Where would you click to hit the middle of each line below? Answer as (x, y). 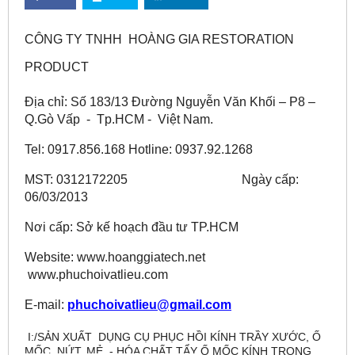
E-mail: (46, 305)
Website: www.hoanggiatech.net (123, 257)
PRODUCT (58, 67)
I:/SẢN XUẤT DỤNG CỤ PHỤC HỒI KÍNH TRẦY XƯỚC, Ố (174, 337)
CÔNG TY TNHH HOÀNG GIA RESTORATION (159, 39)
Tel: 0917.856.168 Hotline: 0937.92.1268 (139, 149)
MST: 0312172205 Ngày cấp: (162, 179)
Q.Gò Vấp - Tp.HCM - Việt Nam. (119, 119)
